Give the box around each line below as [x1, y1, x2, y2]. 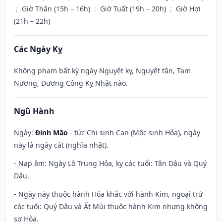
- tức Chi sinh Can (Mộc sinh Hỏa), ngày [68, 128, 200, 138]
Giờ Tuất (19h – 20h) [100, 4, 168, 14]
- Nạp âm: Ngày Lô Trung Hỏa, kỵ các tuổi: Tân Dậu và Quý [14, 159, 207, 168]
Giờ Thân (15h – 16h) [22, 4, 92, 14]
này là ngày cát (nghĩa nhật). [14, 140, 109, 150]
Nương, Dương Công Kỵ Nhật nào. [14, 78, 128, 88]
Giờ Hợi [176, 4, 201, 14]
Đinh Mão [35, 128, 68, 138]
